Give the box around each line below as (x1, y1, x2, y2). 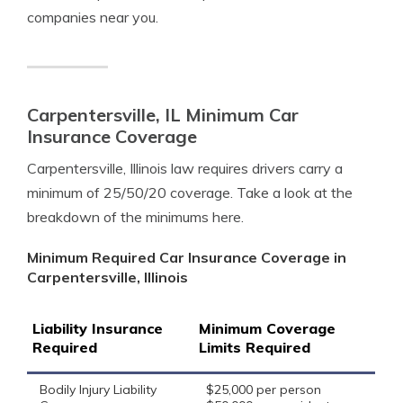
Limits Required (199, 338, 310, 356)
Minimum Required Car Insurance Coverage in (27, 248, 346, 266)
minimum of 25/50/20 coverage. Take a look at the (27, 184, 353, 201)
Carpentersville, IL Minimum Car (27, 103, 299, 126)
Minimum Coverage (199, 319, 336, 337)
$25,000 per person (206, 381, 321, 398)
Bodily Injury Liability (40, 381, 157, 398)
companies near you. (27, 8, 158, 26)
